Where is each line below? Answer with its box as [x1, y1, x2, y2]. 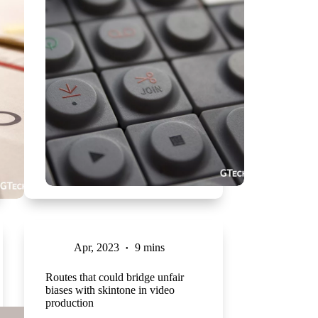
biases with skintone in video [45, 283, 175, 296]
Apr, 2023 [73, 241, 119, 253]
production [45, 296, 94, 309]
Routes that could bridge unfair [45, 270, 184, 283]
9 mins [134, 241, 165, 253]
